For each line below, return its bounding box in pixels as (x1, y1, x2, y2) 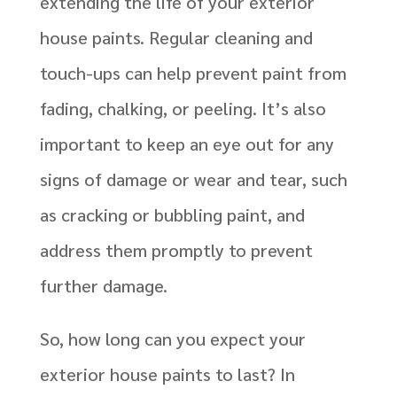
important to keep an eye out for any (39, 132, 334, 156)
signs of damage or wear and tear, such (39, 167, 347, 191)
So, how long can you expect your (39, 327, 306, 351)
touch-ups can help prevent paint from (39, 61, 346, 85)
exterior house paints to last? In (39, 362, 295, 386)
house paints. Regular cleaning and (39, 26, 313, 50)
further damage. (39, 274, 167, 298)
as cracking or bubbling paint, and (39, 203, 305, 227)
